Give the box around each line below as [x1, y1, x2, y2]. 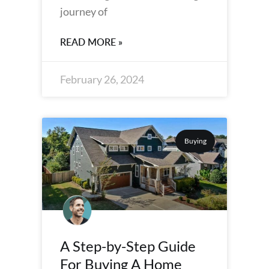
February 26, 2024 [60, 73, 144, 86]
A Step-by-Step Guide [60, 237, 196, 255]
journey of [60, 5, 107, 18]
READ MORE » [60, 35, 122, 49]
